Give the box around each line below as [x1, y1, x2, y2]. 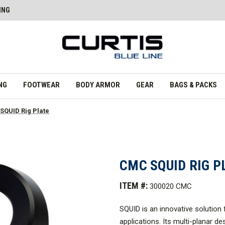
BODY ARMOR [75, 80, 120, 89]
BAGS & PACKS [169, 80, 217, 89]
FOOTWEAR [23, 80, 60, 89]
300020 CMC [150, 182, 192, 191]
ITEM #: [120, 180, 148, 191]
